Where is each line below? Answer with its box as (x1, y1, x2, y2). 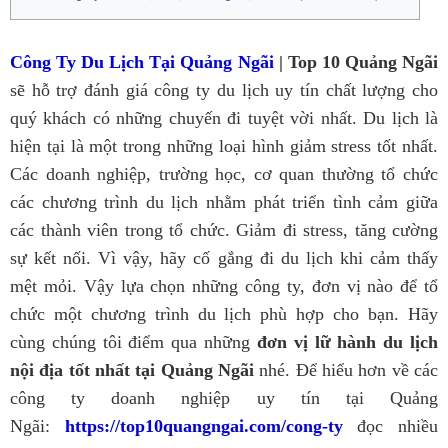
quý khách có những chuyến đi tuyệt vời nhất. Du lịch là (10, 108, 438, 128)
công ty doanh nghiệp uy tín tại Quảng (10, 388, 438, 408)
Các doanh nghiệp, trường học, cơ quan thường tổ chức (10, 164, 438, 184)
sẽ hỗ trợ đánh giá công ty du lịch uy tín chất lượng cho (10, 80, 438, 100)
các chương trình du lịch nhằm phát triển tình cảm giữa (10, 192, 438, 212)
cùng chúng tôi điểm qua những (10, 332, 257, 352)
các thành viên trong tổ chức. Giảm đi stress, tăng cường (10, 220, 438, 240)
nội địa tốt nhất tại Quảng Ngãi (10, 360, 254, 380)
